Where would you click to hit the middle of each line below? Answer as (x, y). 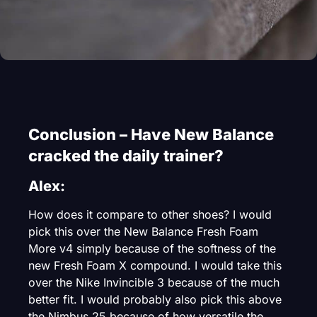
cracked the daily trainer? (126, 156)
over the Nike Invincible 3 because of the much (154, 283)
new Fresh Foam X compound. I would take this (155, 266)
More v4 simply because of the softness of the (152, 249)
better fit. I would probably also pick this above (155, 300)
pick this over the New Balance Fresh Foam (143, 232)
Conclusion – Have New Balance (151, 135)
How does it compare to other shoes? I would (150, 215)
